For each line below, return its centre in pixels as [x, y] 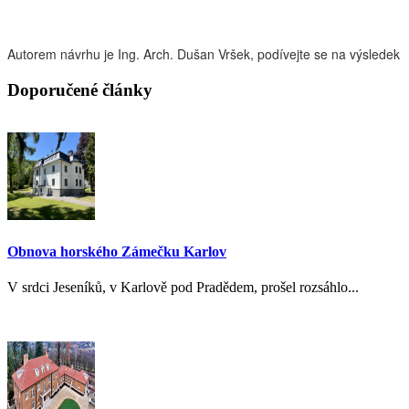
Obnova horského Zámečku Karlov [117, 251]
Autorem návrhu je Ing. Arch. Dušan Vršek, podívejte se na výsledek [204, 53]
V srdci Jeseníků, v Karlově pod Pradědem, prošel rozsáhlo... [183, 287]
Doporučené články [80, 89]
